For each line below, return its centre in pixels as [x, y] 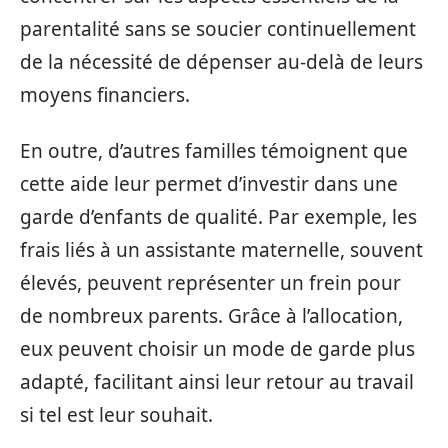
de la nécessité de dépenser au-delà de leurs [221, 62]
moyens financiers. [105, 95]
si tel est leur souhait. [116, 414]
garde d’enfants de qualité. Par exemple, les [218, 216]
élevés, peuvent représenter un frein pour [210, 282]
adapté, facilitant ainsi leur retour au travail [217, 381]
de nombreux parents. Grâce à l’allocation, [211, 315]
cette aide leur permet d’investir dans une [209, 183]
